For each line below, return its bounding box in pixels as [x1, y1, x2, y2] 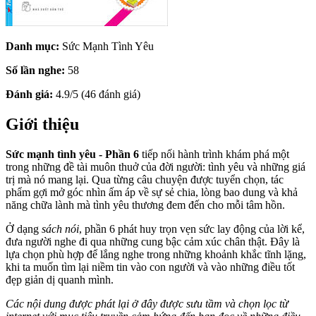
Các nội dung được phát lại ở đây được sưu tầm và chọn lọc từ [6, 297, 288, 310]
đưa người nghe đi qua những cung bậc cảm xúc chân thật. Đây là [6, 235, 300, 248]
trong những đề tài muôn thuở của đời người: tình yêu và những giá [6, 160, 305, 173]
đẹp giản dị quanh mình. [6, 273, 114, 286]
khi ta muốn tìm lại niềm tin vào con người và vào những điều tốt [6, 260, 295, 273]
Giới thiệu [6, 114, 79, 133]
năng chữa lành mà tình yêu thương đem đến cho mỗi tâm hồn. [6, 198, 285, 211]
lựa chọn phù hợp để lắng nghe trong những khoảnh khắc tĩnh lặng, [6, 248, 306, 260]
